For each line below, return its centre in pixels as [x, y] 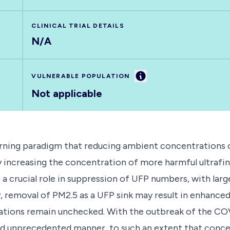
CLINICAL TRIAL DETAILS [78, 26]
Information [162, 75]
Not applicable [67, 93]
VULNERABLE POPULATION [81, 76]
